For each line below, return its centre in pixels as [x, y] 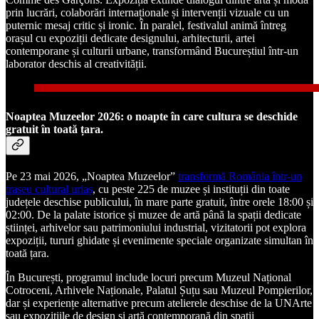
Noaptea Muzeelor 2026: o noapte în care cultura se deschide [152, 116]
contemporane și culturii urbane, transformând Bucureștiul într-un [152, 51]
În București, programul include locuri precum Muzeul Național [148, 277]
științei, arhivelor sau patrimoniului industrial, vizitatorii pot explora [156, 227]
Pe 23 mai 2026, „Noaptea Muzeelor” [92, 176]
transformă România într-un [240, 176]
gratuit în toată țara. [54, 129]
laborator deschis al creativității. [76, 64]
